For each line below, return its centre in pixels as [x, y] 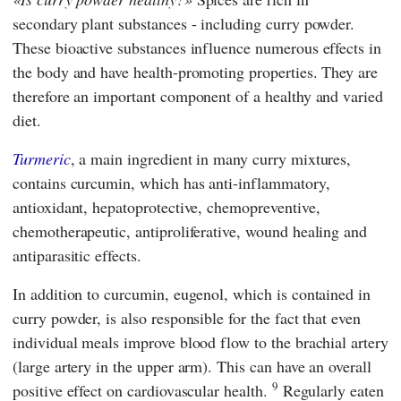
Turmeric [42, 159]
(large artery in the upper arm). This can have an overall [192, 367]
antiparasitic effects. [77, 256]
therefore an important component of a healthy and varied [198, 96]
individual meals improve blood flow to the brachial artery [200, 342]
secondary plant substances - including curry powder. [184, 24]
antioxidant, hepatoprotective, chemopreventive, [166, 207]
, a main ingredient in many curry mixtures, [211, 159]
